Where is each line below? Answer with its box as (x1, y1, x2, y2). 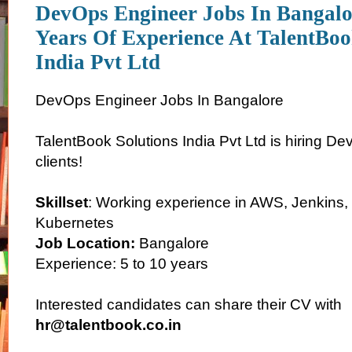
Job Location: (35, 234, 135, 251)
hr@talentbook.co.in (35, 316, 181, 333)
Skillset (35, 193, 88, 211)
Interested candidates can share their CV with (35, 295, 342, 313)
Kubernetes (35, 214, 114, 231)
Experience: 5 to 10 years (35, 255, 208, 272)
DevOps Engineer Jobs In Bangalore (35, 91, 284, 108)
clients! (35, 152, 82, 170)
